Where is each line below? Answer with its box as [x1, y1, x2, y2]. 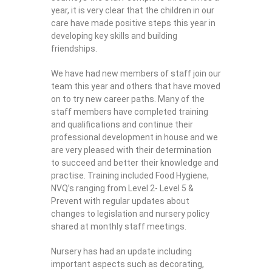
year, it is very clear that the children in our [51, 5, 214, 15]
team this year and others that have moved [51, 81, 220, 91]
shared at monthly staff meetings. [51, 221, 186, 231]
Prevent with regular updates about [51, 195, 189, 206]
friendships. [51, 43, 97, 53]
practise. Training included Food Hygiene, [51, 170, 209, 180]
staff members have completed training [51, 106, 208, 117]
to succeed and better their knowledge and [51, 157, 219, 168]
